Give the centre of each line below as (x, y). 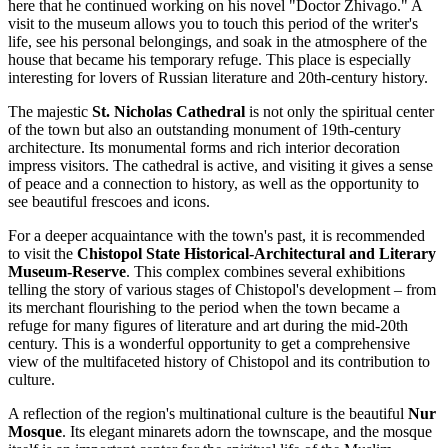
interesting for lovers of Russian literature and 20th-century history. (218, 78)
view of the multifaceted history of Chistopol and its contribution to (219, 362)
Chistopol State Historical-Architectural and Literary (256, 254)
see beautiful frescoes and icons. (109, 202)
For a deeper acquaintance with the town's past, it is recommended (216, 236)
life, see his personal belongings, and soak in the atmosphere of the (217, 42)
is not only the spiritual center (339, 112)
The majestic (50, 112)
